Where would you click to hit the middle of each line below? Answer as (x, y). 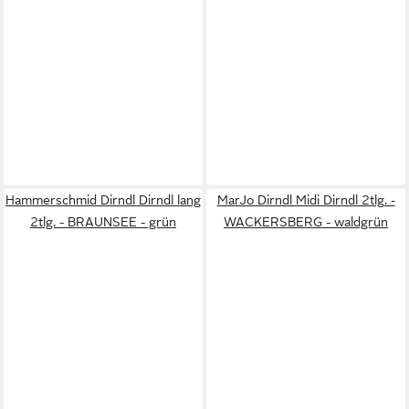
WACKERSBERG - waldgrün (306, 222)
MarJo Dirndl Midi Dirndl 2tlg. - (306, 200)
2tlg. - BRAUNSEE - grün (103, 222)
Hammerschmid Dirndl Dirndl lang (103, 200)
